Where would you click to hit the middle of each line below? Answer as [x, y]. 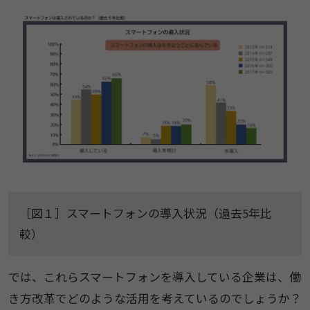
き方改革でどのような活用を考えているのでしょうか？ [155, 299]
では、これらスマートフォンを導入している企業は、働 [154, 277]
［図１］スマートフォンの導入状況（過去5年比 [145, 213]
